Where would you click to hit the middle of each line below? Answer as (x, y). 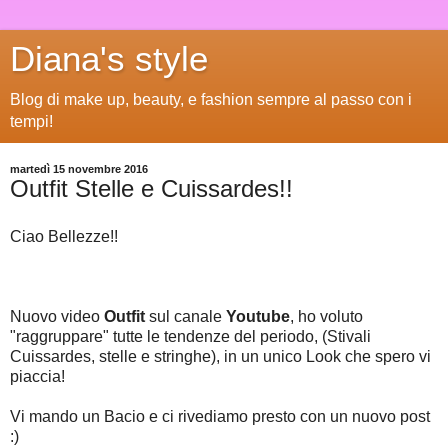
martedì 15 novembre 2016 (79, 169)
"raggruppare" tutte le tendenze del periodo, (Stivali (190, 336)
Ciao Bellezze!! (64, 236)
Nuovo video (57, 316)
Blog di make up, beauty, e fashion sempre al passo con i (211, 99)
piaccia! (37, 376)
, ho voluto (326, 316)
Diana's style (109, 59)
